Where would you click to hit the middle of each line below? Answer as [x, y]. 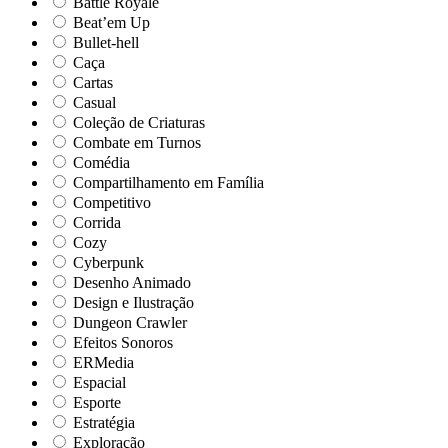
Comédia [99, 163]
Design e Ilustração [131, 303]
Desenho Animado [130, 283]
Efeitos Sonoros [121, 343]
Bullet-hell [104, 43]
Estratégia [102, 423]
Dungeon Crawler [128, 323]
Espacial [97, 383]
